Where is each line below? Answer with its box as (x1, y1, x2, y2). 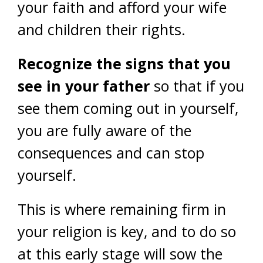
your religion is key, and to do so (18, 221, 236, 241)
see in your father (18, 75, 150, 96)
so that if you (150, 75, 244, 96)
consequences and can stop (18, 142, 204, 163)
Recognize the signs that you (18, 53, 231, 73)
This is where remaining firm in (18, 198, 226, 219)
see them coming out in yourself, (18, 97, 238, 118)
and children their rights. (18, 19, 186, 39)
